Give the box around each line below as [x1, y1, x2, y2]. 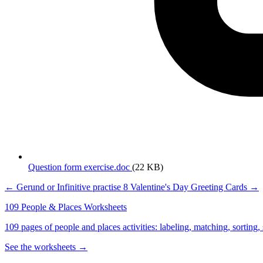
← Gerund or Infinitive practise [5, 181, 123, 192]
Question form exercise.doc [28, 161, 132, 172]
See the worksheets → [5, 241, 87, 252]
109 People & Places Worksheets [5, 201, 127, 212]
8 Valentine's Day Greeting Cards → [123, 181, 259, 192]
